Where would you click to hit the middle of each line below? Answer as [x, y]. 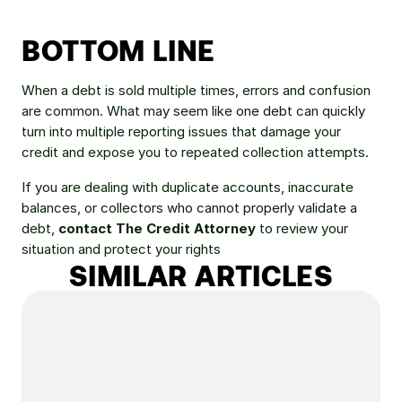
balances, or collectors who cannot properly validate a [189, 208]
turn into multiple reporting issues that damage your [181, 131]
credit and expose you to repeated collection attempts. [195, 152]
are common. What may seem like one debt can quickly [193, 111]
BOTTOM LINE [119, 49]
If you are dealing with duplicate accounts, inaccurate [188, 187]
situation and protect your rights [121, 249]
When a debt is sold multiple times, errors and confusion [196, 90]
